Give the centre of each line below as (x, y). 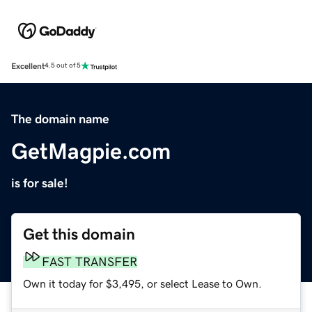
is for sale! (40, 183)
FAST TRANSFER (89, 262)
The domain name (60, 119)
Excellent (28, 66)
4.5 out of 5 (63, 66)
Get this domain (79, 234)
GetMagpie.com (91, 151)
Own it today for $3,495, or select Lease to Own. (142, 283)
